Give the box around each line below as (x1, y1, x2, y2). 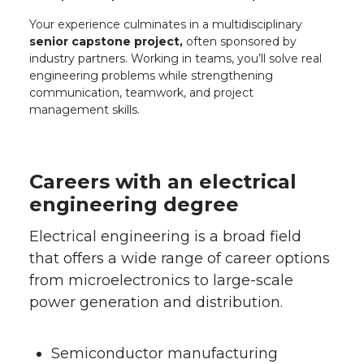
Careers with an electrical (29, 169, 297, 193)
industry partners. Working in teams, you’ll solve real (29, 50, 322, 66)
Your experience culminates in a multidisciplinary (29, 16, 302, 32)
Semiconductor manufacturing (51, 344, 278, 362)
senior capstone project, (29, 33, 183, 49)
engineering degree (29, 192, 239, 216)
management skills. (29, 102, 140, 117)
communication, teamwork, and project (29, 84, 253, 100)
